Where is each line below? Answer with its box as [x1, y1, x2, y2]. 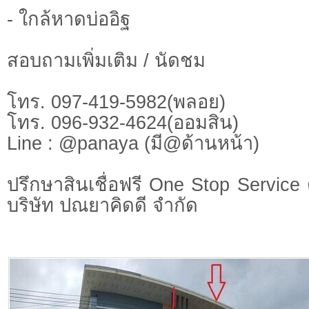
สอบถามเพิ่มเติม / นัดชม [7, 50, 206, 72]
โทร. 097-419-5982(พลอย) [7, 91, 226, 113]
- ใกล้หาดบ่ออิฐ [7, 8, 130, 30]
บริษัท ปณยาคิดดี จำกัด [7, 195, 198, 217]
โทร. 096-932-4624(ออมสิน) [7, 112, 239, 134]
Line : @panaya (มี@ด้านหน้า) [7, 132, 259, 154]
